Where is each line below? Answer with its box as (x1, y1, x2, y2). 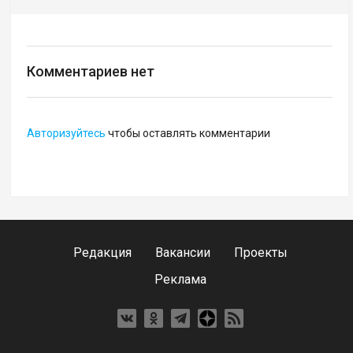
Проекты (234, 245, 288, 260)
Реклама (154, 272, 206, 287)
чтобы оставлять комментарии (106, 127, 271, 140)
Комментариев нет (27, 63, 155, 80)
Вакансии (155, 245, 210, 260)
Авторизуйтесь (27, 127, 106, 140)
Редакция (73, 245, 132, 260)
